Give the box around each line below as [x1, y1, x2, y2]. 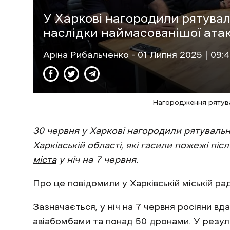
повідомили [68, 179, 120, 188]
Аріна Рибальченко [43, 50, 131, 60]
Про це [33, 179, 68, 188]
